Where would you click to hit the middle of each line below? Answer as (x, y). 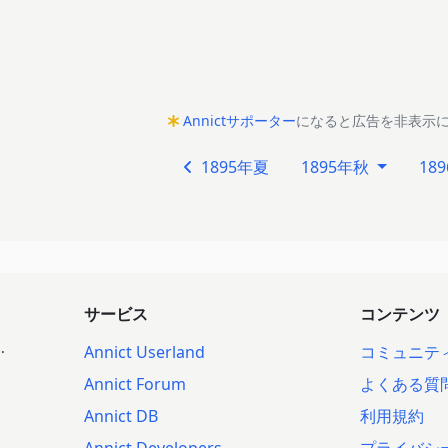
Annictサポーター (239, 120)
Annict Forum (135, 384)
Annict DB (121, 416)
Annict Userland (144, 352)
